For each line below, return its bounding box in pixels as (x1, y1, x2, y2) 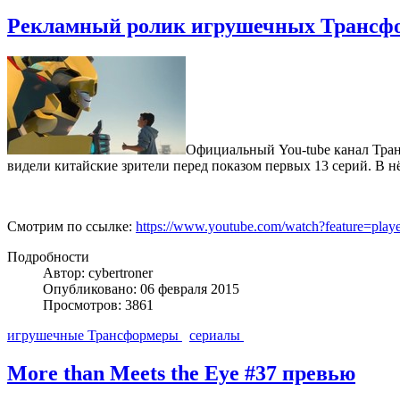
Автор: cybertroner (43, 265, 153, 281)
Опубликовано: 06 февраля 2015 (43, 281, 239, 297)
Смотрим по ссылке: (7, 219, 136, 235)
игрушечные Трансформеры (7, 328, 182, 344)
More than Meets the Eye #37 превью (7, 362, 355, 385)
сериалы (189, 328, 244, 344)
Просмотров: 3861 (43, 297, 154, 313)
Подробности (7, 249, 89, 265)
